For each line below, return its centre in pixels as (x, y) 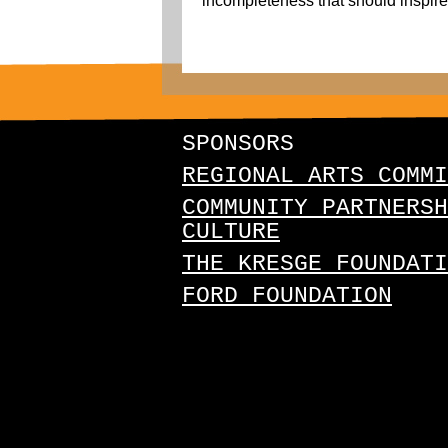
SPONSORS (238, 144)
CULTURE (231, 232)
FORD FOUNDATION (287, 296)
